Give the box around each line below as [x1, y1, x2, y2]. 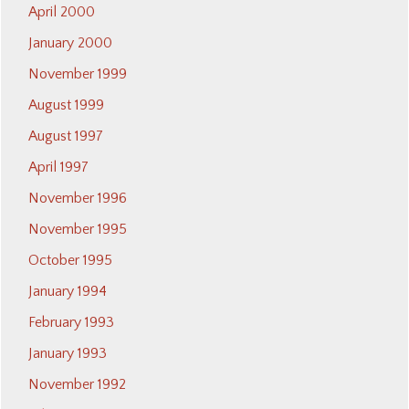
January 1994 [28, 283, 107, 300]
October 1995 [28, 252, 112, 269]
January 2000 [28, 35, 112, 52]
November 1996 [28, 190, 127, 207]
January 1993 [28, 345, 107, 362]
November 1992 [28, 376, 126, 393]
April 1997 [28, 159, 89, 176]
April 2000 [28, 4, 95, 21]
